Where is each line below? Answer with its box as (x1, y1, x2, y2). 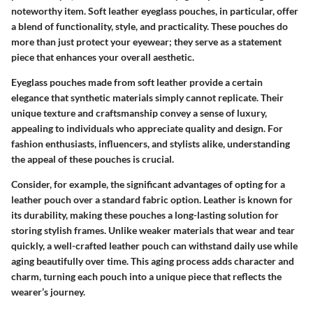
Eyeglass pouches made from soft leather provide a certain (11, 75, 263, 88)
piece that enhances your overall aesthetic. (11, 50, 194, 63)
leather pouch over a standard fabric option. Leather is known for (11, 193, 293, 205)
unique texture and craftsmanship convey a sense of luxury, (11, 106, 267, 119)
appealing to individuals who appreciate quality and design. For (11, 122, 283, 134)
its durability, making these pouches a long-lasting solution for (11, 208, 279, 221)
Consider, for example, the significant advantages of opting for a (11, 177, 285, 190)
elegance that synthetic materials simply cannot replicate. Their (11, 91, 284, 103)
